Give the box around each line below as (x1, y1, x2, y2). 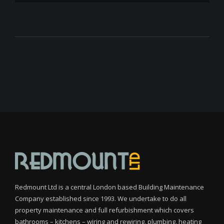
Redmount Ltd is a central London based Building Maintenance (15, 182, 204, 192)
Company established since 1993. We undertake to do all (15, 194, 186, 203)
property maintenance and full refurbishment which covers (15, 205, 194, 215)
